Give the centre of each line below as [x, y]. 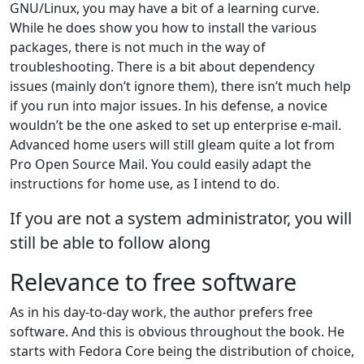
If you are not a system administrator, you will [181, 218]
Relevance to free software [153, 281]
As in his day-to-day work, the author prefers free [161, 312]
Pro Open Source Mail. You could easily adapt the [160, 164]
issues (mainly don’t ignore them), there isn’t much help [180, 86]
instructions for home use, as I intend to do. [145, 183]
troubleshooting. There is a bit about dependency [162, 66]
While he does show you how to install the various [163, 27]
